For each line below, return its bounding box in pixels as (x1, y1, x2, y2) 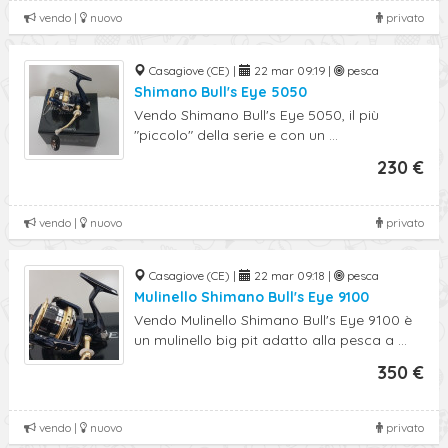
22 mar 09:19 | (251, 63, 334, 78)
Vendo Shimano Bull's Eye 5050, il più (134, 106, 379, 124)
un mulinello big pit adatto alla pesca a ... (134, 331, 407, 349)
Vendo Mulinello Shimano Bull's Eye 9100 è (134, 311, 412, 329)
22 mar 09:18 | (251, 268, 334, 283)
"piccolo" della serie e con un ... (134, 126, 338, 144)
